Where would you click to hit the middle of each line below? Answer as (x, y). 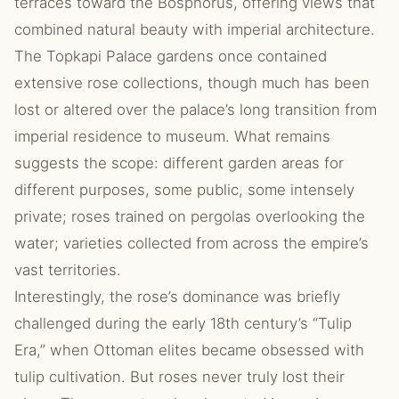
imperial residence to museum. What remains (172, 136)
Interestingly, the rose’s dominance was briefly (177, 297)
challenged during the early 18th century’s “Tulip (183, 323)
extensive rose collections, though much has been (192, 83)
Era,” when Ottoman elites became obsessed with (189, 350)
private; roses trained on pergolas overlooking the (190, 216)
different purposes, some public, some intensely (184, 190)
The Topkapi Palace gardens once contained (171, 56)
